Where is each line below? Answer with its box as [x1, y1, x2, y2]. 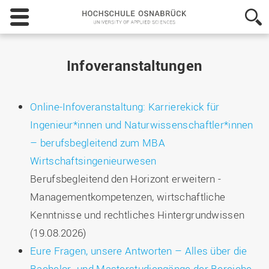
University [209, 42, 247, 53]
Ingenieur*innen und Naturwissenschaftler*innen [30, 118, 253, 131]
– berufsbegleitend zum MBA [30, 136, 165, 150]
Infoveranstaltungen [66, 56, 203, 75]
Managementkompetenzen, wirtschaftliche [30, 190, 226, 204]
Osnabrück [209, 18, 252, 29]
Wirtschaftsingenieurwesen [30, 154, 157, 168]
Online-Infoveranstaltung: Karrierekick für [30, 100, 220, 113]
